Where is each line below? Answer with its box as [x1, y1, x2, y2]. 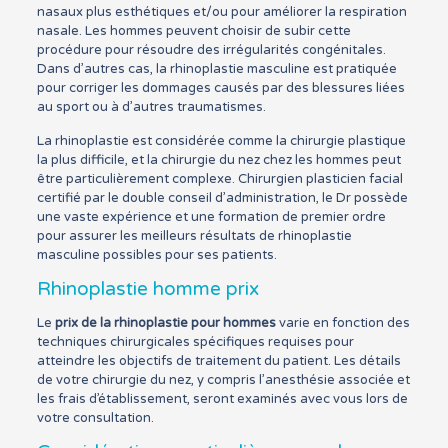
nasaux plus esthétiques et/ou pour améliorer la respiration [36, 4, 407, 20]
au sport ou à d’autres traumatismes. [36, 99, 266, 115]
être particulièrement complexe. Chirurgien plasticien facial [36, 171, 403, 187]
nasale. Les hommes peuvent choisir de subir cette [36, 23, 351, 39]
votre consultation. [36, 410, 154, 426]
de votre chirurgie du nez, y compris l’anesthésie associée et [36, 372, 410, 388]
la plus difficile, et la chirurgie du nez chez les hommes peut [36, 152, 401, 168]
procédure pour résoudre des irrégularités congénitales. [36, 42, 386, 58]
